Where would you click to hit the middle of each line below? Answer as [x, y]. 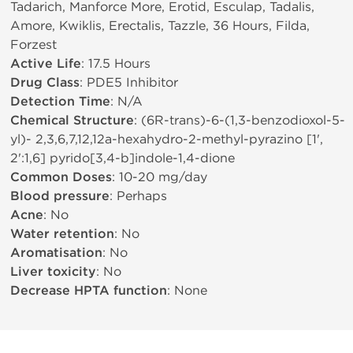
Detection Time [60, 102]
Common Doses [61, 177]
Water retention [62, 234]
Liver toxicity [53, 272]
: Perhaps [138, 196]
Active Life [46, 64]
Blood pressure [60, 196]
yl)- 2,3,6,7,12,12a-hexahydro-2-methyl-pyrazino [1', [167, 139]
